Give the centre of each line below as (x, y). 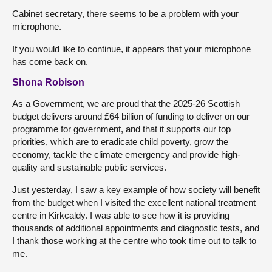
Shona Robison (48, 82)
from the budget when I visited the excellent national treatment (134, 202)
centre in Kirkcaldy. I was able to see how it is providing (121, 215)
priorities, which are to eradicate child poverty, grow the (120, 141)
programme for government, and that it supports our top (121, 129)
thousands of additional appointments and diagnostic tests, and (136, 228)
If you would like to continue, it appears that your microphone (131, 49)
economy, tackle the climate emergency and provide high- (126, 154)
